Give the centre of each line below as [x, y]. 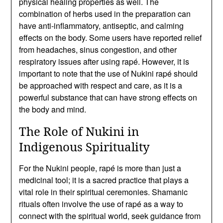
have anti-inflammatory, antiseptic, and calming [102, 25]
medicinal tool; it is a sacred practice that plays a [104, 180]
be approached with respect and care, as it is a [101, 85]
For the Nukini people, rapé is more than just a [100, 168]
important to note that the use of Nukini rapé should [109, 73]
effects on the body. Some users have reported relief [111, 37]
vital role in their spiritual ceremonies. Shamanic [104, 192]
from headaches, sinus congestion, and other [98, 49]
